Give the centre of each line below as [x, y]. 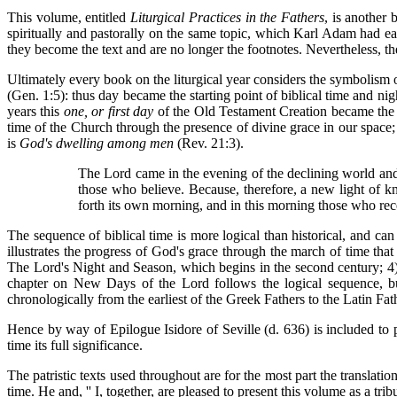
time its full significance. [75, 345]
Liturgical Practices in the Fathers [227, 17]
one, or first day [109, 111]
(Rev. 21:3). [209, 143]
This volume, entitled [69, 17]
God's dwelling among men [97, 143]
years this [35, 111]
